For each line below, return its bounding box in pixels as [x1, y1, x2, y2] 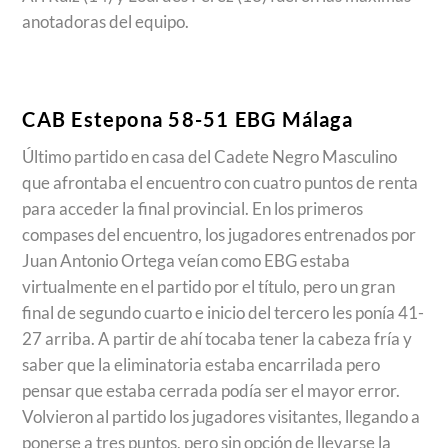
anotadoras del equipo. [22, 11, 190, 33]
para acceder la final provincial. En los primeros [22, 197, 364, 219]
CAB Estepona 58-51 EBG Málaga [22, 107, 353, 132]
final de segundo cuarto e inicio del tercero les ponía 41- [22, 301, 425, 323]
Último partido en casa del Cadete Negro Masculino [22, 145, 398, 167]
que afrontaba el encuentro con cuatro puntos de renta [22, 171, 419, 193]
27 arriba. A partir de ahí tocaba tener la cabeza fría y [22, 327, 413, 349]
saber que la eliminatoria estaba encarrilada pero [22, 353, 381, 375]
